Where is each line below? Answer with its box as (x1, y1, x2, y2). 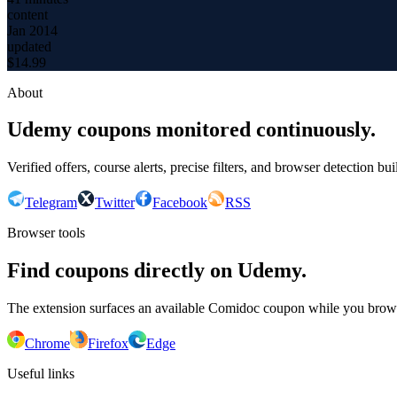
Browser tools (7, 225, 85, 241)
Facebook (152, 195, 207, 211)
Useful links (7, 366, 74, 382)
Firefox (88, 336, 128, 352)
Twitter (95, 195, 135, 211)
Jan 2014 (7, 22, 58, 38)
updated (7, 38, 51, 54)
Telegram (25, 195, 77, 211)
